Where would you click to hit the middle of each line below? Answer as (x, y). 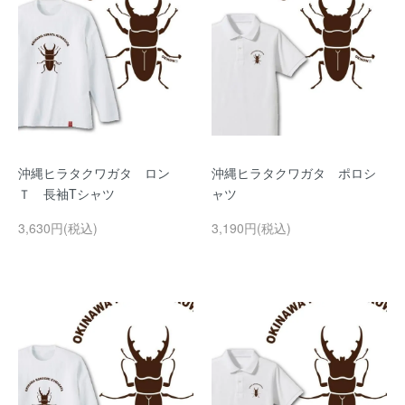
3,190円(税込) (251, 228)
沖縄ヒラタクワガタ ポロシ (294, 173)
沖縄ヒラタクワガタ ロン (94, 173)
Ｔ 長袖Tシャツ (66, 193)
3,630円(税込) (58, 228)
